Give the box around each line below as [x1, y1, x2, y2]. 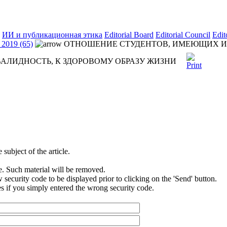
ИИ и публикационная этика [2, 30, 102, 39]
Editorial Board [104, 30, 154, 39]
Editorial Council [156, 30, 210, 39]
